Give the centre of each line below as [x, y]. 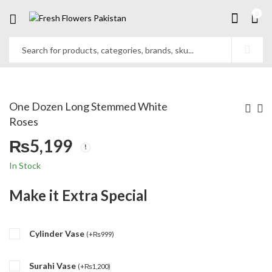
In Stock [25, 166]
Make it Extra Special [78, 195]
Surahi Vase [53, 265]
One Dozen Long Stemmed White [88, 106]
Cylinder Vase [58, 233]
